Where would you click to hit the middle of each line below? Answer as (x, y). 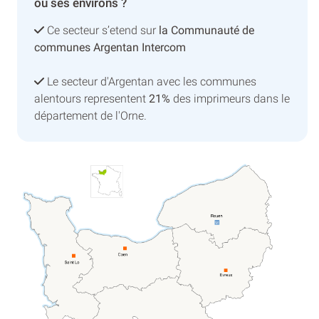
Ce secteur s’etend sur (101, 30)
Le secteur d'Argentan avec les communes (150, 81)
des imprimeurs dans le (230, 98)
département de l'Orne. (90, 115)
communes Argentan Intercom (110, 47)
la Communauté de (206, 30)
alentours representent (91, 98)
